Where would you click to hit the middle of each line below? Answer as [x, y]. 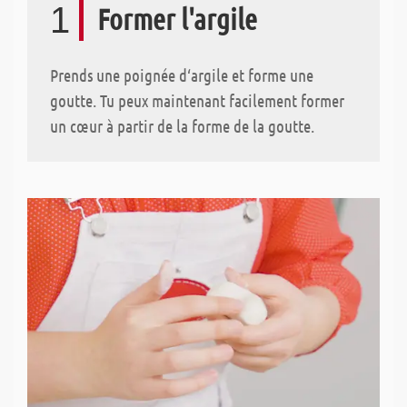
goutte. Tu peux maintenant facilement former [197, 100]
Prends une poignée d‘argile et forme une [182, 74]
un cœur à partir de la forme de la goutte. [182, 125]
